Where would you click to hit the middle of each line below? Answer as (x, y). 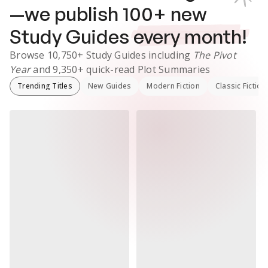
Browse (28, 55)
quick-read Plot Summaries (147, 69)
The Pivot (214, 55)
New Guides (109, 86)
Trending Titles (45, 86)
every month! (190, 36)
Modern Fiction (173, 86)
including (171, 55)
